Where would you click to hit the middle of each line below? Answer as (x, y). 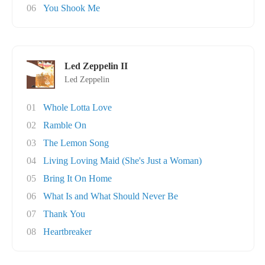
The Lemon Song (76, 143)
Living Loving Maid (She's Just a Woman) (122, 161)
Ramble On (65, 125)
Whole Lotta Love (77, 107)
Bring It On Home (77, 178)
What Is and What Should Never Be (111, 196)
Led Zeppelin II (96, 66)
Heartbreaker (67, 232)
